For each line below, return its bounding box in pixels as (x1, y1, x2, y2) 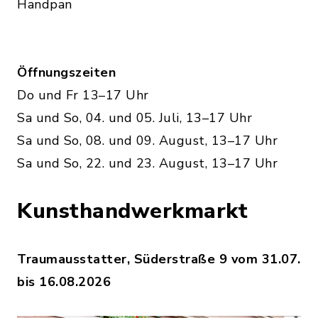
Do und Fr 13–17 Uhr (17, 86, 149, 104)
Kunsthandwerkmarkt (17, 196, 248, 226)
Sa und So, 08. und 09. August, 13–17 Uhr (17, 131, 278, 149)
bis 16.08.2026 (17, 273, 115, 290)
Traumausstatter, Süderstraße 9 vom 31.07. (17, 250, 301, 268)
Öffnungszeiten (17, 63, 116, 81)
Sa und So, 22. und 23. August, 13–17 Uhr (17, 154, 278, 172)
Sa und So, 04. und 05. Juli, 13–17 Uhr (17, 109, 252, 126)
